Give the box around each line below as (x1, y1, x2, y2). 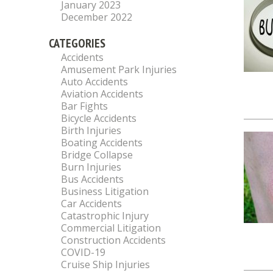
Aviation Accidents (61, 87, 143, 101)
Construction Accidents (61, 233, 166, 247)
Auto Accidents (61, 75, 128, 88)
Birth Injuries (61, 124, 121, 137)
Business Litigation (61, 185, 149, 198)
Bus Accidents (61, 172, 124, 186)
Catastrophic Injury (61, 209, 149, 222)
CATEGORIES (49, 35, 105, 51)
